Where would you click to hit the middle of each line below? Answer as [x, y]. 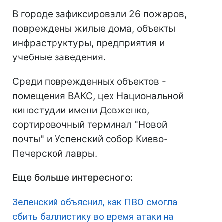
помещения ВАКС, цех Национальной [98, 96]
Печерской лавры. [55, 154]
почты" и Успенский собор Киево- [90, 139]
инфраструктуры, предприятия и [88, 43]
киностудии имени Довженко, [81, 111]
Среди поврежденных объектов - [89, 82]
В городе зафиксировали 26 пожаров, [100, 14]
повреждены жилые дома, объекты [94, 29]
